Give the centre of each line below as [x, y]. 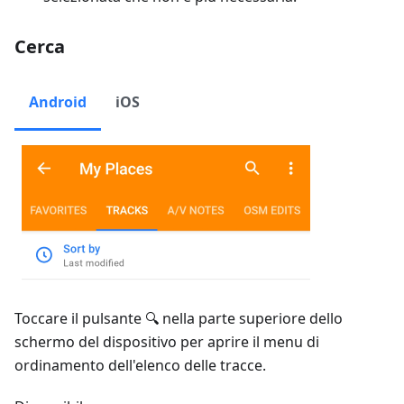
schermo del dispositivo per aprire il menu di [167, 342]
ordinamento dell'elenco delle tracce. [140, 366]
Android [58, 102]
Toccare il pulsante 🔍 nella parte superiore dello [179, 319]
